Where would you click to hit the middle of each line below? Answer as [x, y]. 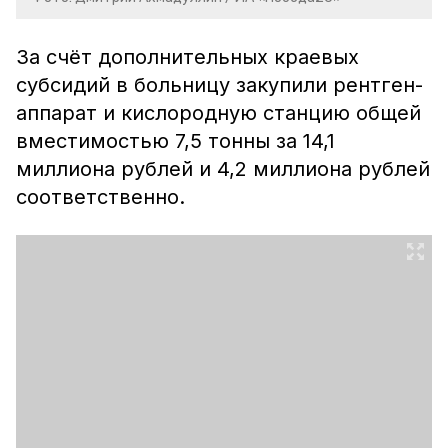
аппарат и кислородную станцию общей [218, 113]
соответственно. [103, 197]
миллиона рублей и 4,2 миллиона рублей [223, 169]
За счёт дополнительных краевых [187, 57]
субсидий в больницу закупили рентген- [219, 85]
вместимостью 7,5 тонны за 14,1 [175, 141]
